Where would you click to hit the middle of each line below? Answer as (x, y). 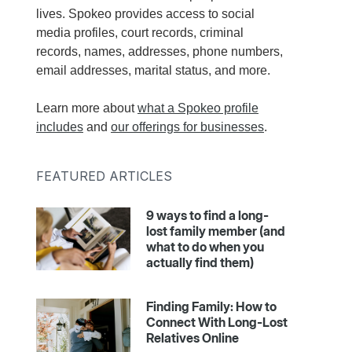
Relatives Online (192, 338)
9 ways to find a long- (207, 216)
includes (60, 127)
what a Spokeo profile (198, 108)
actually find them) (200, 263)
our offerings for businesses (187, 127)
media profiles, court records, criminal (140, 33)
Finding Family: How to (211, 307)
